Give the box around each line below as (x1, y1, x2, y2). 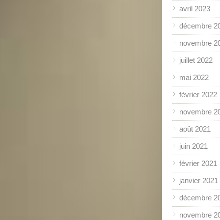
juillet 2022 (179, 55, 213, 64)
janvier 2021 (179, 176, 218, 185)
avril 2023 (179, 4, 210, 13)
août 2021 (179, 124, 211, 133)
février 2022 (179, 90, 217, 99)
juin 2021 (179, 141, 208, 150)
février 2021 (179, 159, 217, 167)
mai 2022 (179, 73, 209, 82)
